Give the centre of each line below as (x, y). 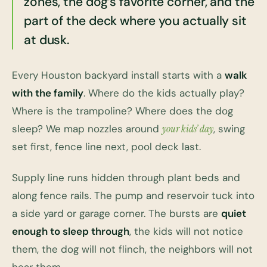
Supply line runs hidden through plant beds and (126, 178)
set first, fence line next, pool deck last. (106, 147)
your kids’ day (188, 129)
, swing (229, 129)
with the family (48, 93)
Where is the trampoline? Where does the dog (122, 111)
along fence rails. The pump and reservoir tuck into (133, 196)
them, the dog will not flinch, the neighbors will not (132, 249)
